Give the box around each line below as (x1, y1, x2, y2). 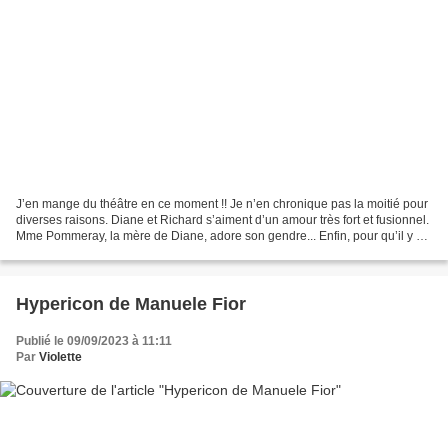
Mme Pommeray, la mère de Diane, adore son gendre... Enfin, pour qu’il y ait (16, 229, 429, 244)
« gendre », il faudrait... (16, 245, 140, 260)
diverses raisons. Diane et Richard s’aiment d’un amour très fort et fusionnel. (16, 213, 429, 228)
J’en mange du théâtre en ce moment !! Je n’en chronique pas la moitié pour (16, 197, 428, 212)
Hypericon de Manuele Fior (16, 294, 246, 315)
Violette (39, 350, 82, 365)
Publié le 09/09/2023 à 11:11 (16, 334, 172, 349)
